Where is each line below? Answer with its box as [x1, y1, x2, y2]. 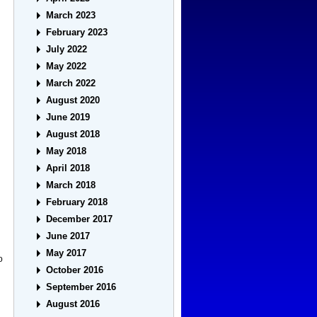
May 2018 [46, 146, 87, 157]
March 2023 [46, 10, 96, 21]
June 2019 [46, 112, 91, 123]
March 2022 [46, 78, 96, 89]
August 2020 [46, 95, 100, 106]
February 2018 [46, 197, 108, 208]
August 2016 [46, 299, 100, 310]
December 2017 [46, 214, 113, 225]
